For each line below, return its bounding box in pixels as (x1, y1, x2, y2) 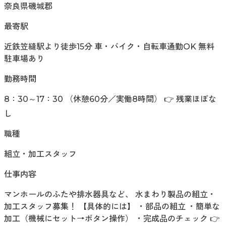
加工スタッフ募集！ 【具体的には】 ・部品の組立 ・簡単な (4, 202, 220, 212)
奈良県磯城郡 (4, 2, 52, 12)
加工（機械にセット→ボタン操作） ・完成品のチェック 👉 (4, 214, 220, 224)
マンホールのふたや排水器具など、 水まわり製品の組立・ (4, 190, 216, 200)
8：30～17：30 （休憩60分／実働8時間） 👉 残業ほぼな (4, 94, 216, 104)
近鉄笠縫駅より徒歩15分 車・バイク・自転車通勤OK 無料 (4, 42, 214, 52)
